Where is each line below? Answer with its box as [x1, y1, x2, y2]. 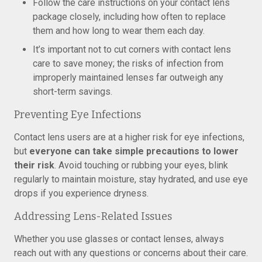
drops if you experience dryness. [14, 188, 149, 199]
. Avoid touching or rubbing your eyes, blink [54, 160, 228, 171]
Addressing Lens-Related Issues [14, 210, 172, 223]
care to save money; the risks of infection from [33, 58, 223, 69]
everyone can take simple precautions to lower [29, 146, 239, 157]
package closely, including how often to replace [33, 11, 226, 22]
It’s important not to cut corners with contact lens [33, 44, 231, 55]
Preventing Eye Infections [14, 108, 141, 121]
